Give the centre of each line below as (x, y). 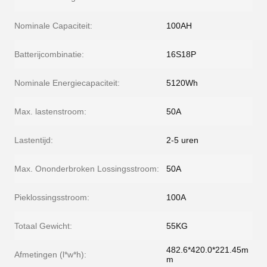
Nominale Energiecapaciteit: (67, 83)
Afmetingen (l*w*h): (50, 254)
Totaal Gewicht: (43, 226)
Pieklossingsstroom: (52, 197)
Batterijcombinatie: (49, 54)
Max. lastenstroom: (50, 111)
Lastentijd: (34, 140)
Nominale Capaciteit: (53, 26)
